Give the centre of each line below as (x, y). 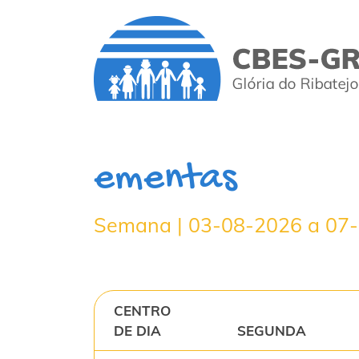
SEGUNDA (271, 331)
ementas (165, 179)
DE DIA (137, 331)
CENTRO (142, 311)
